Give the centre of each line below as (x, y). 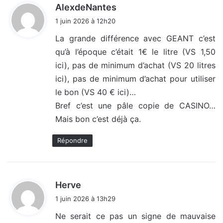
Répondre (72, 141)
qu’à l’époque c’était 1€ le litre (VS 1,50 (135, 52)
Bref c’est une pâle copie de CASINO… (135, 106)
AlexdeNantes (86, 7)
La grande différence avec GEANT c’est (135, 39)
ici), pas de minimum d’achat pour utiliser (135, 79)
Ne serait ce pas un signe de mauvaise (135, 216)
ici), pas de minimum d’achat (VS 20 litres (135, 65)
